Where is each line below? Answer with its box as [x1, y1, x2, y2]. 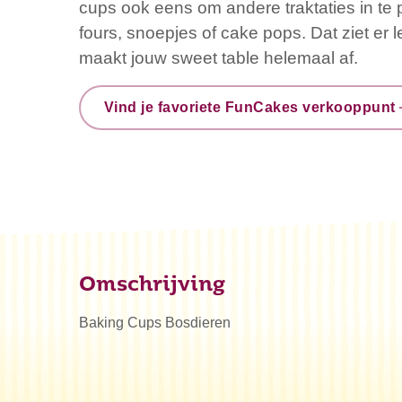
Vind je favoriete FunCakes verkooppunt [103, 100, 396, 116]
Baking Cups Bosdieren [79, 315, 231, 330]
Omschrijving [79, 275, 225, 296]
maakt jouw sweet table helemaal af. [79, 48, 358, 67]
